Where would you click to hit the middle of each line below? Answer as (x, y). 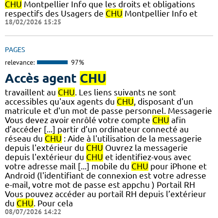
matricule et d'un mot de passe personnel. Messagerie (109, 111)
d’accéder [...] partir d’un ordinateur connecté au (97, 129)
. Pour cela (53, 203)
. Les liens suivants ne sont (126, 92)
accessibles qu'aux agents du (61, 102)
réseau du (25, 139)
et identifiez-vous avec (147, 157)
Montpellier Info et (160, 13)
